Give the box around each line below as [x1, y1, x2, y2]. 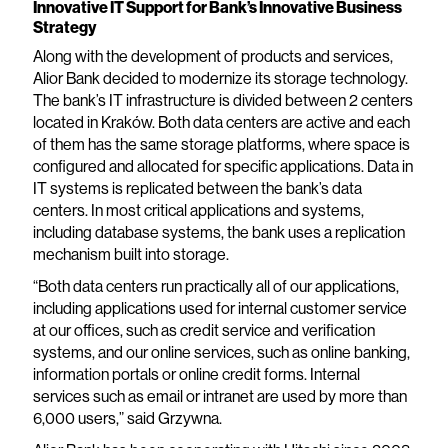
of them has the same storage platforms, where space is [32, 134, 410, 155]
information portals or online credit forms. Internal [32, 364, 360, 385]
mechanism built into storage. [32, 244, 229, 265]
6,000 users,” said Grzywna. [32, 408, 222, 429]
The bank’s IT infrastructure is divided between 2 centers [32, 90, 413, 111]
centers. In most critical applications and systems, [32, 200, 364, 221]
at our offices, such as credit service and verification [32, 320, 375, 341]
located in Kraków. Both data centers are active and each [32, 112, 410, 133]
